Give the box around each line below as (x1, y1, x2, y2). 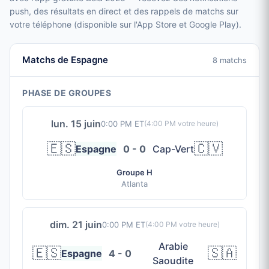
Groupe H (116, 168, 153, 177)
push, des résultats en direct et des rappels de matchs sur (10, 6, 238, 16)
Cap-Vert (152, 143, 194, 155)
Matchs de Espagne (22, 54, 108, 65)
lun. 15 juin (50, 118, 101, 130)
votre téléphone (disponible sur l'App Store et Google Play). (10, 19, 241, 29)
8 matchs (213, 55, 247, 65)
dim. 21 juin (49, 219, 102, 231)
